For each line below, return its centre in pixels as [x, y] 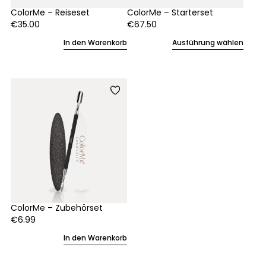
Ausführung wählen [208, 43]
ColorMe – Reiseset [50, 13]
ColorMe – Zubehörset [56, 208]
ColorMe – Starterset [170, 13]
